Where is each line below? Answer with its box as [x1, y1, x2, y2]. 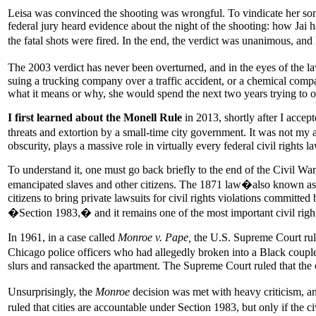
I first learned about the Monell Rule [8, 111, 182, 123]
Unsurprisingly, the [8, 285, 95, 298]
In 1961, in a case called [8, 231, 118, 243]
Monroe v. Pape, [118, 231, 191, 243]
